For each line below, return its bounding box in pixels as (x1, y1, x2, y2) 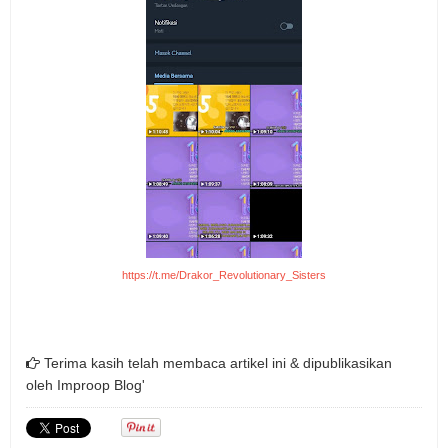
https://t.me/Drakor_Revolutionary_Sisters (122, 269, 326, 282)
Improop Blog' (57, 377, 145, 394)
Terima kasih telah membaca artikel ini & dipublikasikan (40, 355, 392, 372)
